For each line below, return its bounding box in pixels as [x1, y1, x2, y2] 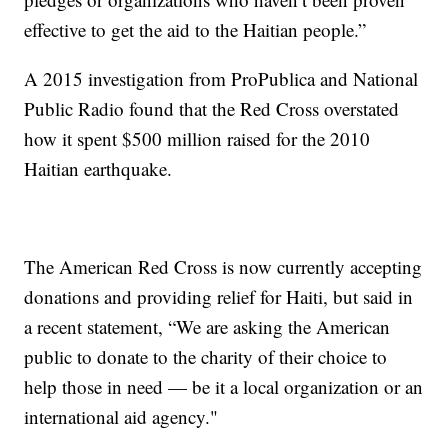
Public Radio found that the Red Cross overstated [24, 95, 400, 121]
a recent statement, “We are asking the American [24, 313, 391, 339]
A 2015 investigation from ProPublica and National [24, 65, 419, 91]
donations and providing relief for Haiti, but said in [24, 283, 414, 309]
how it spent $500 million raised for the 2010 [24, 125, 371, 151]
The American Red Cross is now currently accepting [24, 253, 423, 279]
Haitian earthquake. [24, 155, 173, 181]
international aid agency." [24, 403, 219, 429]
